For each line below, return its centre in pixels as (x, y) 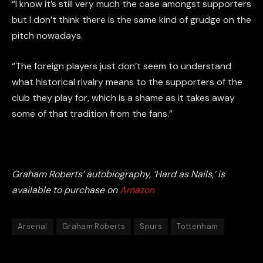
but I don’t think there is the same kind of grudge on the (131, 19)
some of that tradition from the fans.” (92, 113)
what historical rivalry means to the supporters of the (127, 82)
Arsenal (33, 226)
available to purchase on (66, 190)
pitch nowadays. (47, 35)
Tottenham (198, 226)
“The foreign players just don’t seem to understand (122, 66)
